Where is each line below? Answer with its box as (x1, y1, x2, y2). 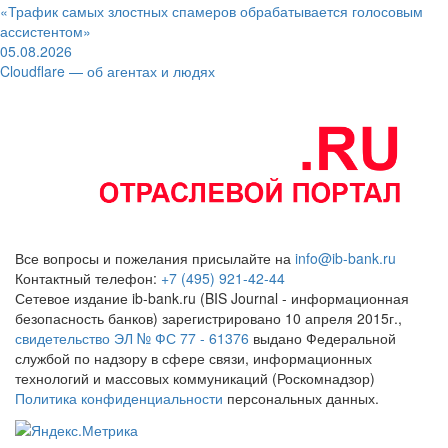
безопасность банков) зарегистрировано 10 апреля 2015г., (15, 307, 402, 328)
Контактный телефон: (15, 267, 161, 288)
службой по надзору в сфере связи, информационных (15, 347, 372, 368)
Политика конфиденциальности (15, 387, 223, 408)
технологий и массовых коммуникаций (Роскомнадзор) (15, 367, 375, 388)
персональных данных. (223, 387, 379, 408)
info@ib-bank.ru (295, 247, 396, 268)
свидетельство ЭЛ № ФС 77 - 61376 (15, 327, 249, 348)
